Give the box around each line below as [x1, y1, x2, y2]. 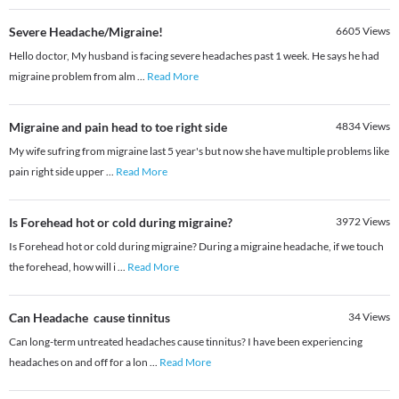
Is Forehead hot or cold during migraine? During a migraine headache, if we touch [9, 240, 384, 254]
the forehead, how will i [9, 260, 118, 274]
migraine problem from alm [9, 69, 137, 84]
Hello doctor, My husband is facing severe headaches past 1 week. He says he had [9, 49, 379, 63]
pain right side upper [9, 165, 106, 179]
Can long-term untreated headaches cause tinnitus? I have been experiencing [9, 335, 362, 349]
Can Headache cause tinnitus [9, 310, 170, 326]
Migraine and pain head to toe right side [9, 119, 227, 135]
